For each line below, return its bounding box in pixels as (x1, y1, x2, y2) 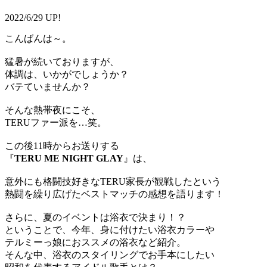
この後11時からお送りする (5, 141, 119, 151)
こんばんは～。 (5, 33, 72, 44)
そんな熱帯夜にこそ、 (5, 105, 100, 116)
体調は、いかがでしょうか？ (5, 69, 129, 80)
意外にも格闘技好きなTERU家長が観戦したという (5, 176, 221, 187)
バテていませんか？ (5, 82, 91, 92)
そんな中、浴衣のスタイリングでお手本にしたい (5, 250, 215, 260)
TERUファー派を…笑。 (5, 117, 107, 128)
